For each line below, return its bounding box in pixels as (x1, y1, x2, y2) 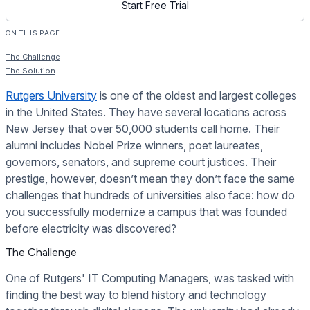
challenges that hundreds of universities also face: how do (6, 188, 295, 202)
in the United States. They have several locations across (6, 104, 286, 119)
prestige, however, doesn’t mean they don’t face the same (6, 171, 295, 185)
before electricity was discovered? (6, 221, 176, 235)
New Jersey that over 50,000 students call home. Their (6, 121, 280, 136)
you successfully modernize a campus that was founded (6, 204, 287, 219)
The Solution (6, 65, 55, 75)
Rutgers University (6, 88, 97, 102)
